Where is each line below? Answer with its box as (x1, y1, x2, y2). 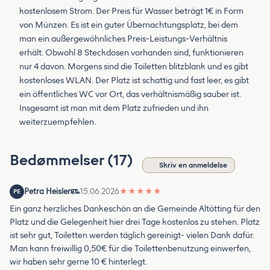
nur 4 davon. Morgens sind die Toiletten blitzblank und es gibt (19, 61, 248, 72)
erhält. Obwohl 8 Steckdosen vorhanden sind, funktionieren (19, 47, 243, 58)
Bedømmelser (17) (10, 151, 136, 169)
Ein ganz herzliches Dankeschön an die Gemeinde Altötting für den (10, 203, 260, 214)
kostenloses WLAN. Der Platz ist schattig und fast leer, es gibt (19, 75, 249, 86)
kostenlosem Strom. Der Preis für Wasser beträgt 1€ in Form (19, 5, 243, 16)
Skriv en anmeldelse (159, 160, 227, 169)
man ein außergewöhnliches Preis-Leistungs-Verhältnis (19, 33, 227, 44)
